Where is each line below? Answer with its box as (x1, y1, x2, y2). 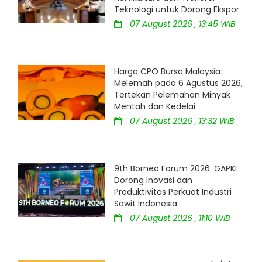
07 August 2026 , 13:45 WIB (127, 18, 236, 30)
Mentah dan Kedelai (114, 101, 195, 113)
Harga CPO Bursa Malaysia (114, 65, 220, 78)
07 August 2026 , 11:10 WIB (127, 212, 230, 225)
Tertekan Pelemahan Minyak (114, 89, 230, 101)
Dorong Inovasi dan (114, 174, 192, 187)
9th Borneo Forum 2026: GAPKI (114, 163, 237, 175)
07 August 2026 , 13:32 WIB (127, 115, 235, 127)
